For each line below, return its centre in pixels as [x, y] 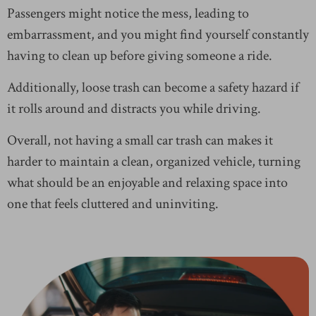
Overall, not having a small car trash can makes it [140, 141]
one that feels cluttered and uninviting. [113, 204]
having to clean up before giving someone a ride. [140, 56]
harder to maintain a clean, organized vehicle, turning [154, 162]
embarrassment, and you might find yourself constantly [158, 35]
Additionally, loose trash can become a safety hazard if [153, 88]
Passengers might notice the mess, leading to [128, 14]
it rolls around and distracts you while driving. [134, 109]
